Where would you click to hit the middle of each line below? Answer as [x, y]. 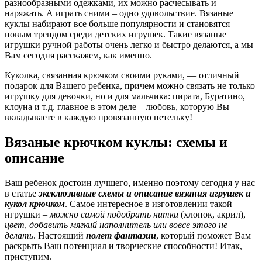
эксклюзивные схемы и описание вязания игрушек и [145, 193]
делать [19, 235]
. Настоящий [60, 235]
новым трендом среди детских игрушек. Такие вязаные [116, 35]
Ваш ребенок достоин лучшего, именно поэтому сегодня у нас [130, 183]
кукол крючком [35, 204]
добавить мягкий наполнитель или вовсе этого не [128, 225]
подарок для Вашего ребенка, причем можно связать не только [130, 86]
